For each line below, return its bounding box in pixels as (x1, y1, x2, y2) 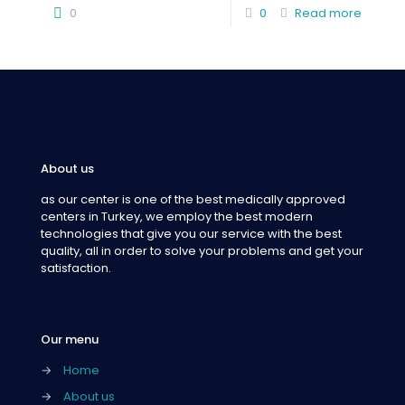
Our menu (41, 331, 99, 348)
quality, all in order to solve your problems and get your (41, 242, 363, 259)
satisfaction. (41, 259, 111, 277)
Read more (295, 5, 362, 22)
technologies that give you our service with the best (41, 225, 342, 242)
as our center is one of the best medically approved (41, 191, 345, 208)
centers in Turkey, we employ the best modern (41, 208, 313, 225)
